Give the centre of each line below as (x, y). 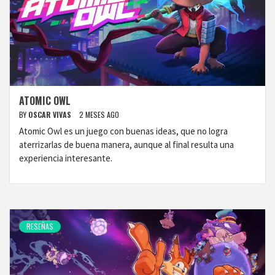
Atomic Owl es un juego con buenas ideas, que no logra (123, 131)
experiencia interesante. (66, 158)
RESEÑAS (40, 226)
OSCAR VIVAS (51, 114)
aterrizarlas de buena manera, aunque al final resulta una (126, 145)
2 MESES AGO (99, 114)
